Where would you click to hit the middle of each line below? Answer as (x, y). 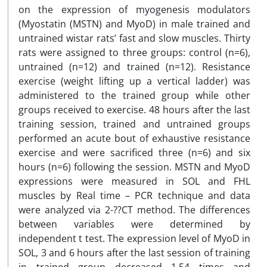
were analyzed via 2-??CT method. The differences (134, 210)
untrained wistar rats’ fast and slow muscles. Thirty (134, 38)
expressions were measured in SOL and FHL (134, 181)
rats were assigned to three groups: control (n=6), (134, 52)
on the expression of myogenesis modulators (134, 10)
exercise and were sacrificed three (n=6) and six (134, 153)
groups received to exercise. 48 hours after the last (134, 110)
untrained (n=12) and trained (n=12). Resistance (134, 67)
